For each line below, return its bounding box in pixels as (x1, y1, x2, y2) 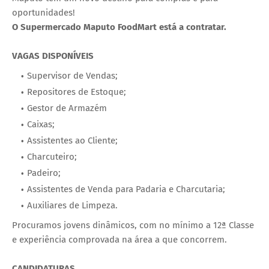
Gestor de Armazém (27, 103, 107, 114)
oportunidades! (12, 7, 75, 19)
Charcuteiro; (27, 151, 77, 163)
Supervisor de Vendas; (27, 70, 118, 82)
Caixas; (27, 119, 55, 130)
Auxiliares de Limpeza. (27, 200, 118, 211)
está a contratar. (159, 22, 226, 33)
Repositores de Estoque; (27, 86, 126, 98)
